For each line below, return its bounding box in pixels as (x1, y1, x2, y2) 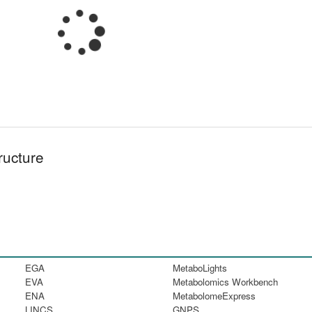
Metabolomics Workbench (172, 274, 278, 288)
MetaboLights (172, 260, 227, 274)
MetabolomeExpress (172, 288, 256, 302)
